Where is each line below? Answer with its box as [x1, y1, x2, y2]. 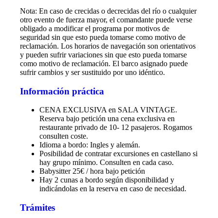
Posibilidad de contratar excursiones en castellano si [39, 149, 198, 158]
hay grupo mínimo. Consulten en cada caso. [39, 158, 174, 167]
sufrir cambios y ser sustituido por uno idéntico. [19, 68, 165, 77]
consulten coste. [39, 132, 88, 141]
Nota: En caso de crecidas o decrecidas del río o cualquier [19, 7, 197, 16]
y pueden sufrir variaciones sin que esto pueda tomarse [19, 51, 187, 59]
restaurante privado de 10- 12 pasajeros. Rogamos [39, 123, 192, 132]
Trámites [19, 202, 55, 213]
